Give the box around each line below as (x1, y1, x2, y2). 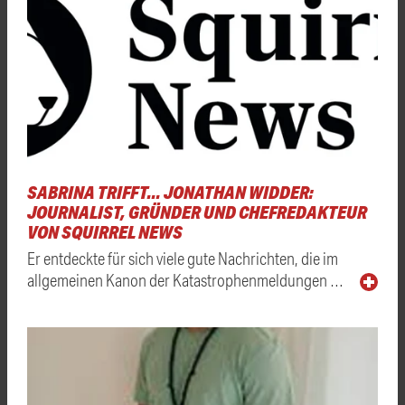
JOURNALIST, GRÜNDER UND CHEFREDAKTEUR (27, 201, 367, 224)
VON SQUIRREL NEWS (27, 221, 183, 244)
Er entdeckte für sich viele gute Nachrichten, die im (27, 248, 338, 269)
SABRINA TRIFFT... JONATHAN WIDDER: (27, 181, 314, 204)
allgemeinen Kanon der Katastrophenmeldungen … (27, 269, 344, 291)
